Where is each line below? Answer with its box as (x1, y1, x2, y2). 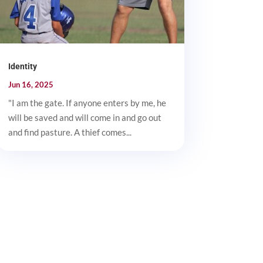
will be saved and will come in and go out (8, 112, 161, 123)
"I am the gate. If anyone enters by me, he (8, 97, 166, 109)
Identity (8, 62, 37, 72)
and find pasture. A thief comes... (8, 127, 131, 138)
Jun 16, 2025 (8, 80, 53, 90)
